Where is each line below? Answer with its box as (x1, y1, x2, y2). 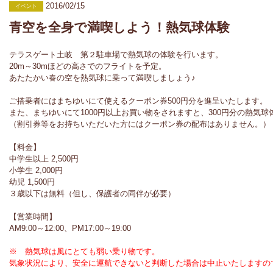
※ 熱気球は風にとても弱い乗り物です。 (9, 247, 160, 257)
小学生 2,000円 (9, 166, 63, 175)
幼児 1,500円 (9, 177, 55, 187)
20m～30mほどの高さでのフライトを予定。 (9, 62, 166, 71)
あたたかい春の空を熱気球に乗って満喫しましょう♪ (9, 73, 196, 83)
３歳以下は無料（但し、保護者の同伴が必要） (9, 189, 175, 199)
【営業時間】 (9, 212, 57, 222)
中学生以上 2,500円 (9, 154, 79, 164)
